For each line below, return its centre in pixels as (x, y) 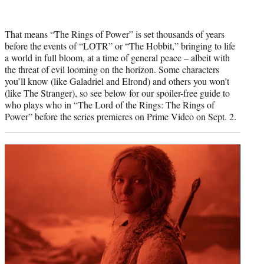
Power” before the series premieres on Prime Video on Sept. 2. (121, 116)
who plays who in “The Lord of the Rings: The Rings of (110, 104)
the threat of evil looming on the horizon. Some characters (112, 69)
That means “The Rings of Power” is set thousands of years (115, 34)
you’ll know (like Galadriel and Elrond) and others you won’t (117, 81)
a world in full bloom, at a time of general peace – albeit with (117, 57)
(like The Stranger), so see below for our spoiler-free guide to (117, 93)
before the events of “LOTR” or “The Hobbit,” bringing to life (120, 45)
